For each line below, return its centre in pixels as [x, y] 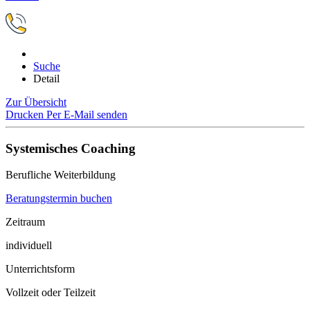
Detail [46, 79]
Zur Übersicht [36, 102]
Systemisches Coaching [71, 148]
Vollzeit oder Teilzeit [51, 293]
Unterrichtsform [40, 269]
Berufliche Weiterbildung [61, 175]
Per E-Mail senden [87, 115]
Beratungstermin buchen [59, 199]
